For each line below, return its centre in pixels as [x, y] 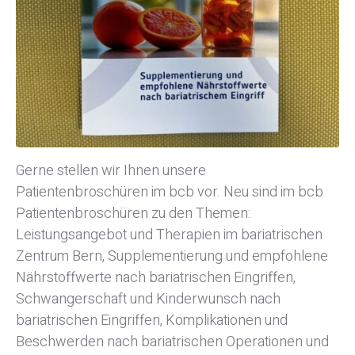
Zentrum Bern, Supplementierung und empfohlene [172, 257]
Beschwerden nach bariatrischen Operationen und [172, 342]
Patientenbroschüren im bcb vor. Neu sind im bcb [170, 193]
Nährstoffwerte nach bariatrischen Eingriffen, [156, 278]
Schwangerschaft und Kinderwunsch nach [148, 300]
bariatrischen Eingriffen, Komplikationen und [152, 321]
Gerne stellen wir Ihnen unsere [111, 171]
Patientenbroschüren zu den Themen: [133, 214]
